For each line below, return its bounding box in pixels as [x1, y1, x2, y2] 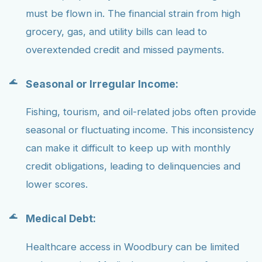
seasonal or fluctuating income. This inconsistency [26, 124, 254, 136]
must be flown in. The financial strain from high [26, 8, 240, 20]
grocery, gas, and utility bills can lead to [26, 26, 207, 38]
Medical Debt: [26, 212, 96, 225]
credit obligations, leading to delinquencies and [26, 160, 240, 173]
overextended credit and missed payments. [26, 44, 224, 56]
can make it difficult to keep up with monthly [26, 142, 230, 154]
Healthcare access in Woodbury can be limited [26, 240, 239, 253]
